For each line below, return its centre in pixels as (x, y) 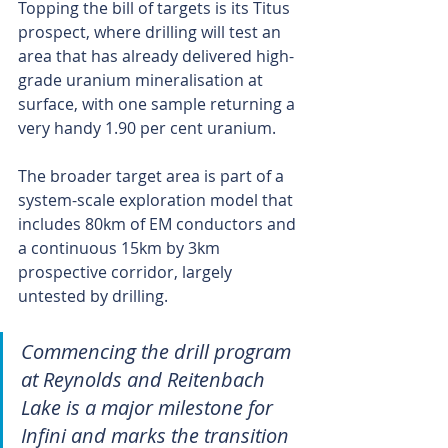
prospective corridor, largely (127, 272)
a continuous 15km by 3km (121, 248)
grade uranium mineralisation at (142, 80)
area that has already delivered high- (156, 56)
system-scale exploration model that (157, 200)
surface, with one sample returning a (158, 104)
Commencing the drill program (158, 352)
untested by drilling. (93, 296)
